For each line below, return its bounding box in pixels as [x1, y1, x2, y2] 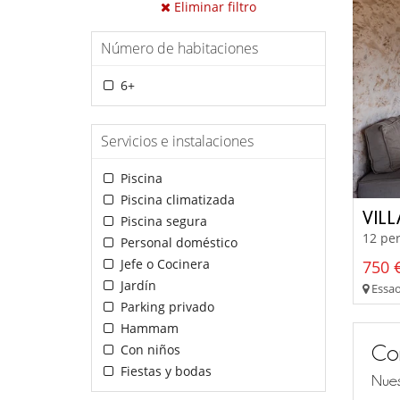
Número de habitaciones [101, 38, 258, 59]
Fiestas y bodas [116, 362, 212, 380]
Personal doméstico [116, 234, 237, 252]
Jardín [116, 277, 156, 295]
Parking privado [116, 298, 214, 316]
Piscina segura [116, 212, 207, 230]
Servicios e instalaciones [101, 131, 254, 152]
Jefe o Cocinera [116, 255, 210, 273]
